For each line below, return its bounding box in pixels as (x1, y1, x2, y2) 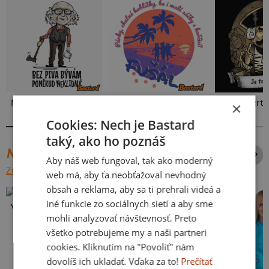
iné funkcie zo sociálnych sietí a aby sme (46, 197, 213, 210)
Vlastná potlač (11, 202, 71, 213)
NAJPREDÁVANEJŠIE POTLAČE (6, 145, 172, 162)
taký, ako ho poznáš (46, 132, 166, 150)
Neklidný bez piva (11, 97, 85, 108)
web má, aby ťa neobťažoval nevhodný (46, 168, 207, 181)
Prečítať (181, 255, 213, 267)
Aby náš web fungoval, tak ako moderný (46, 154, 213, 166)
